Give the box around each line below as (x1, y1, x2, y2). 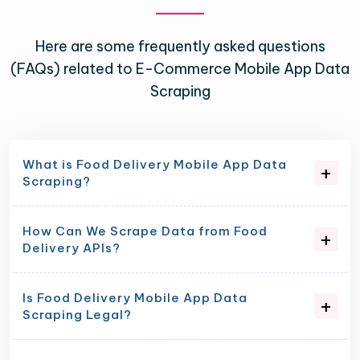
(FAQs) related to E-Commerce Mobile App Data (10, 59, 350, 78)
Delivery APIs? (22, 239, 121, 256)
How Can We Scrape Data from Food (22, 223, 268, 239)
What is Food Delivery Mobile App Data (22, 156, 287, 172)
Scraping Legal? (22, 306, 132, 322)
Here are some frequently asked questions (35, 36, 325, 55)
